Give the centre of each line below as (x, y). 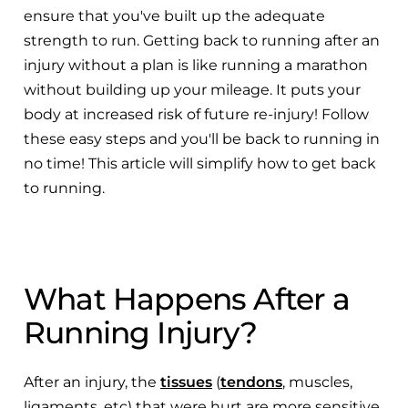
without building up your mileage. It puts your (192, 89)
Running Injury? (140, 332)
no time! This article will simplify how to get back (200, 163)
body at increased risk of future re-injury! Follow (196, 114)
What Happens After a (187, 298)
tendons (251, 382)
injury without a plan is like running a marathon (196, 65)
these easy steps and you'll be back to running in (202, 138)
